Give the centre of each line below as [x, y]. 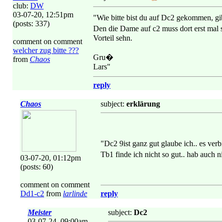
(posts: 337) [31, 24]
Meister [40, 212]
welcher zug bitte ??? [46, 50]
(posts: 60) [37, 167]
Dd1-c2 [32, 194]
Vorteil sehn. [113, 38]
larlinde [75, 194]
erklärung [143, 104]
